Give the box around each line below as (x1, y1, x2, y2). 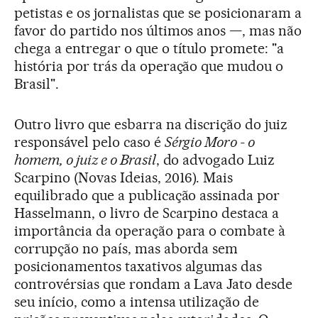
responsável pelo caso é (14, 133, 165, 150)
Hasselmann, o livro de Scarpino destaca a (14, 204, 280, 221)
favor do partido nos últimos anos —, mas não (14, 21, 302, 39)
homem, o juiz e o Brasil (14, 150, 156, 168)
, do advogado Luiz (155, 150, 275, 168)
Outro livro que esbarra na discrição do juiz (14, 115, 288, 133)
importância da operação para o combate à (14, 221, 286, 239)
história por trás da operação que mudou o (14, 57, 284, 75)
